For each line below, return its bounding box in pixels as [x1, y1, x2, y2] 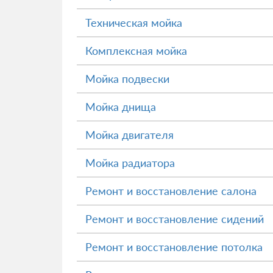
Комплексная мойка [85, 44, 187, 57]
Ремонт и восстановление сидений [85, 212, 264, 225]
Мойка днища [85, 100, 156, 113]
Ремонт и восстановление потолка [85, 240, 263, 253]
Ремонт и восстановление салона [85, 184, 257, 197]
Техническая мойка [85, 16, 182, 29]
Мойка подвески [85, 72, 169, 85]
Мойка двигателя [85, 128, 174, 141]
